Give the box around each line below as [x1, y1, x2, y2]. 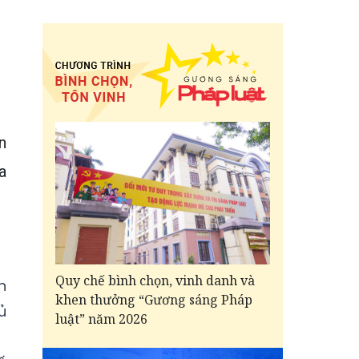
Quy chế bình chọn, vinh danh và [55, 272, 255, 290]
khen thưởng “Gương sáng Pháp [55, 291, 252, 309]
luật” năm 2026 [55, 310, 147, 329]
